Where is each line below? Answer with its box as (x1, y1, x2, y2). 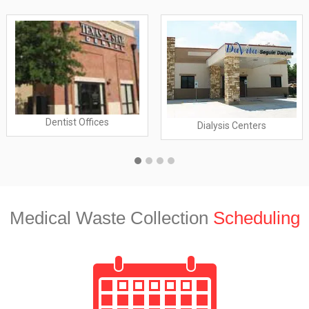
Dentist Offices (46, 117, 109, 128)
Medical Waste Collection (9, 208, 213, 229)
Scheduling (212, 208, 300, 229)
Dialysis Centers (197, 119, 266, 131)
